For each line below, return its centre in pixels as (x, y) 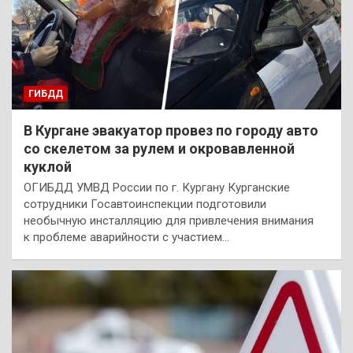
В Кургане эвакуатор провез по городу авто (171, 130)
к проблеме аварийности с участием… (126, 237)
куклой (48, 166)
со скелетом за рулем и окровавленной (159, 148)
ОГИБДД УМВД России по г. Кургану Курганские (157, 187)
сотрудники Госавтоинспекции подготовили (145, 204)
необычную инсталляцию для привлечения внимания (169, 220)
